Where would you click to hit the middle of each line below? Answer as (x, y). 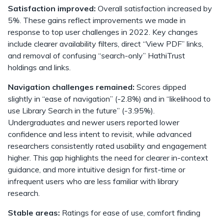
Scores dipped (160, 87)
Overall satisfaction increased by (154, 8)
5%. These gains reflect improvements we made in (97, 20)
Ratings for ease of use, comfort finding (130, 212)
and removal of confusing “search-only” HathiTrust (96, 55)
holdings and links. (39, 67)
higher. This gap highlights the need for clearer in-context (108, 157)
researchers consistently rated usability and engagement (107, 146)
